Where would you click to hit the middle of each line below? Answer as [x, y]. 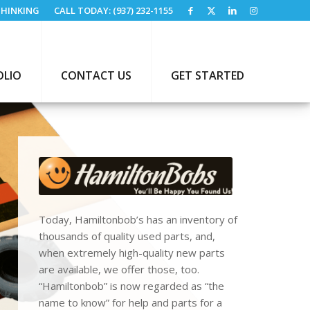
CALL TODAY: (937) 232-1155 [113, 10]
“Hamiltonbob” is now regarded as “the [132, 285]
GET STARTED [208, 75]
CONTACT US [96, 75]
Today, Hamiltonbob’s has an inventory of [138, 219]
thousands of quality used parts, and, [127, 236]
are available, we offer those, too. [122, 269]
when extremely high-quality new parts [132, 252]
